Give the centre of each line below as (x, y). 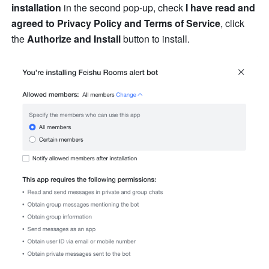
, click (233, 23)
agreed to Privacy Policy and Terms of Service (116, 23)
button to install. (157, 39)
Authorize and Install (74, 39)
